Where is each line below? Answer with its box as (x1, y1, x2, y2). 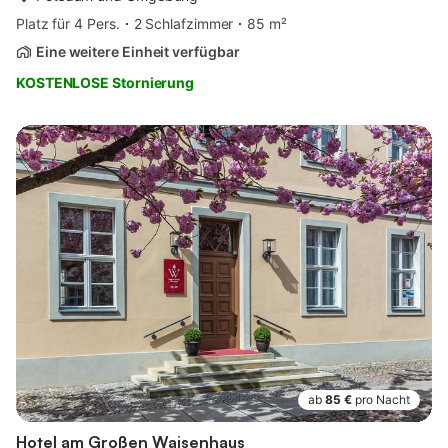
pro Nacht (355, 392, 410, 408)
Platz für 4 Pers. (16, 15, 120, 33)
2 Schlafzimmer (133, 15, 234, 33)
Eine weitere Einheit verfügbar (36, 43, 240, 61)
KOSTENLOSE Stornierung (16, 74, 195, 92)
